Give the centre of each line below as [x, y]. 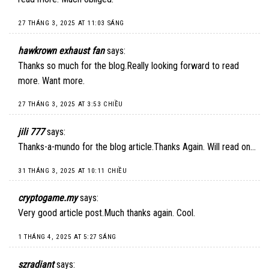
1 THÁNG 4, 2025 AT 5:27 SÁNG [67, 237]
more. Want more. [51, 80]
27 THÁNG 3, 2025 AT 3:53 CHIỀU [71, 104]
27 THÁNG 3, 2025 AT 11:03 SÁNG [71, 23]
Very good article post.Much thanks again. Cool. [107, 213]
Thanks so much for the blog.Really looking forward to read [128, 65]
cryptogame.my [48, 198]
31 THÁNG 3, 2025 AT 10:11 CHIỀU [73, 171]
